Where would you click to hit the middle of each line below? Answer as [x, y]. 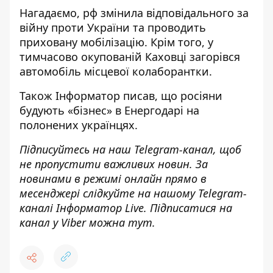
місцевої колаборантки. [147, 71]
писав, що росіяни [171, 96]
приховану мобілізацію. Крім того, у [116, 42]
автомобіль [50, 71]
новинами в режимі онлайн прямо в [113, 179]
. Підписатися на [188, 208]
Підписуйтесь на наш [77, 149]
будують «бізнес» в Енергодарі [101, 110]
